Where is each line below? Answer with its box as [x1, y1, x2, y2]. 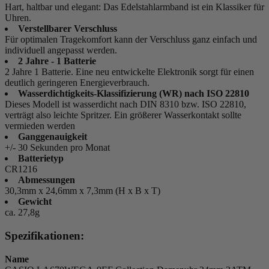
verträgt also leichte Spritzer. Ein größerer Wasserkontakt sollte [5, 110, 241, 121]
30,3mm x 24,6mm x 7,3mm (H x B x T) [5, 186, 160, 196]
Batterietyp [18, 153, 64, 164]
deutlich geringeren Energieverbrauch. [5, 77, 150, 88]
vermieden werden [5, 121, 75, 131]
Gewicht [18, 196, 52, 207]
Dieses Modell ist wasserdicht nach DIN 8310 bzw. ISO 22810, [5, 99, 246, 110]
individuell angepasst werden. [5, 45, 117, 56]
